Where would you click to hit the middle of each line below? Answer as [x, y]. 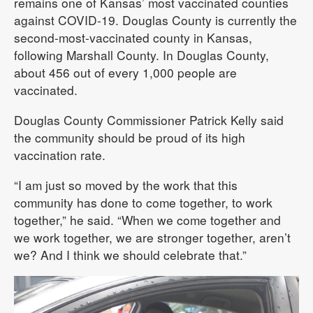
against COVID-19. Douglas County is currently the [155, 20]
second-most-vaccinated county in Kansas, [133, 37]
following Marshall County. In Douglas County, [141, 54]
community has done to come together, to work [143, 202]
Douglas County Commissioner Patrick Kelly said [149, 119]
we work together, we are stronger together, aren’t [152, 237]
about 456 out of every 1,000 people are [125, 72]
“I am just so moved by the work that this [126, 184]
